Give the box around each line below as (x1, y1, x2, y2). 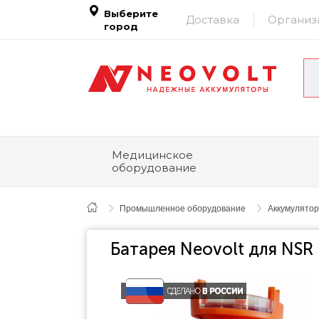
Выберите (104, 7, 158, 19)
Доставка (186, 12, 239, 26)
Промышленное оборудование (120, 204, 246, 214)
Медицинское (112, 148, 193, 162)
